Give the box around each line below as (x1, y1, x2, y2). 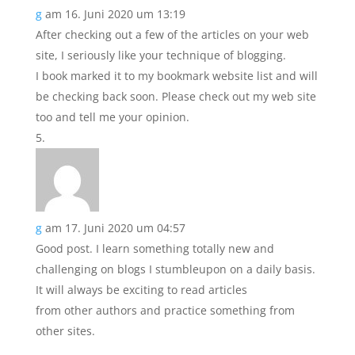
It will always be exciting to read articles (35, 282, 247, 297)
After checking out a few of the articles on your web (35, 27, 309, 42)
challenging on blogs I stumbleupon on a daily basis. (35, 261, 315, 277)
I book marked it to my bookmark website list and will (35, 68, 318, 83)
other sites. (35, 323, 95, 338)
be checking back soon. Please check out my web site (35, 89, 316, 104)
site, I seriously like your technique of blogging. (35, 48, 286, 63)
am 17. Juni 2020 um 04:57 (44, 220, 185, 235)
